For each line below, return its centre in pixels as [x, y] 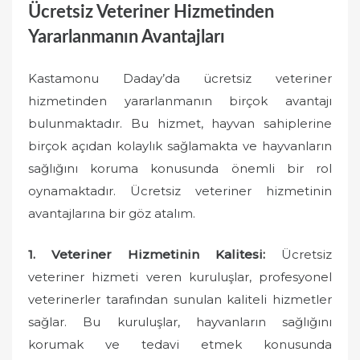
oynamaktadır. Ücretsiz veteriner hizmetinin [180, 191]
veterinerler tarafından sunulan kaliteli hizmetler [180, 299]
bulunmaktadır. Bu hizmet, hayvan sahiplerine [180, 123]
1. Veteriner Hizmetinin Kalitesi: [147, 254]
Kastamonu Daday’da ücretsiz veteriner [180, 78]
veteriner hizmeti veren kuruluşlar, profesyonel [180, 276]
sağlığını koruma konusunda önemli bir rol [180, 168]
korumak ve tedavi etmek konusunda [180, 344]
